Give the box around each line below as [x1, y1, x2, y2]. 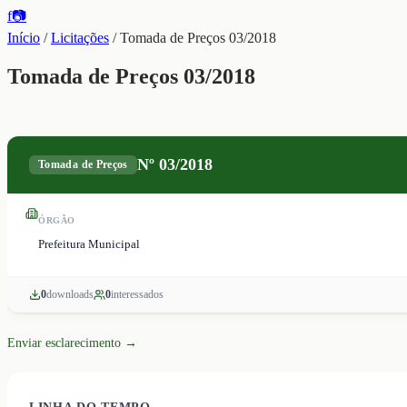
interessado [111, 287, 159, 301]
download [46, 287, 89, 301]
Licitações [51, 30, 109, 45]
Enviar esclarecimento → [7, 335, 137, 350]
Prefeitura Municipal [38, 236, 140, 251]
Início [7, 30, 40, 45]
